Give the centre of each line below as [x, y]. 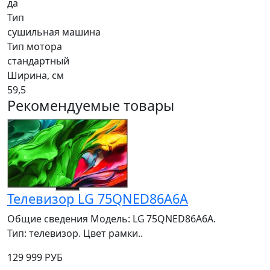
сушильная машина [54, 32]
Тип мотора [35, 47]
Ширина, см [36, 76]
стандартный [38, 61]
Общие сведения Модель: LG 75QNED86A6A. [111, 219]
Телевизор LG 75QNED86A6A [98, 199]
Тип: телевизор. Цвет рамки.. [75, 234]
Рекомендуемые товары [91, 106]
